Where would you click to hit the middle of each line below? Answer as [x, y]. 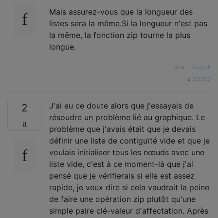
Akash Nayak [192, 67]
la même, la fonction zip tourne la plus [120, 35]
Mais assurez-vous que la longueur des [121, 12]
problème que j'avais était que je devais [122, 129]
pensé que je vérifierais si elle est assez [122, 176]
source [200, 79]
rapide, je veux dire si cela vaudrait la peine [129, 187]
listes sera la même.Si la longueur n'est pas [128, 23]
